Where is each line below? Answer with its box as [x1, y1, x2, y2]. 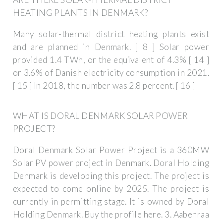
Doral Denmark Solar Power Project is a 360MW [13, 145, 209, 156]
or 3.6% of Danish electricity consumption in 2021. [13, 67, 209, 78]
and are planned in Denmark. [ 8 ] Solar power [13, 42, 209, 53]
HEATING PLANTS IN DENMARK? [13, 7, 148, 18]
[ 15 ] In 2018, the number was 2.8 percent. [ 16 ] [13, 80, 195, 91]
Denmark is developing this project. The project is [13, 170, 209, 181]
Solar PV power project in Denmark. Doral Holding [13, 158, 209, 168]
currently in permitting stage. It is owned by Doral [13, 196, 209, 207]
